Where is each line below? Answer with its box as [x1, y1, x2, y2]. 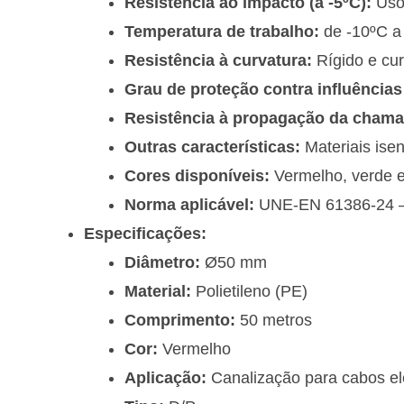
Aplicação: [124, 369, 207, 388]
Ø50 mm [200, 253, 267, 272]
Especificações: [84, 225, 207, 243]
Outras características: [124, 138, 300, 157]
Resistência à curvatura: [124, 51, 312, 70]
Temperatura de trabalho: [124, 23, 319, 41]
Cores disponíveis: [124, 167, 270, 186]
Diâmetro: [124, 253, 200, 272]
